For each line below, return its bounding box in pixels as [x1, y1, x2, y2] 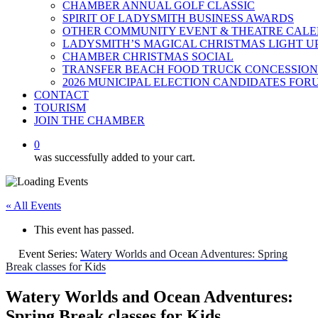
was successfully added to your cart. [34, 151, 195, 163]
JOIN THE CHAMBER [34, 114, 145, 126]
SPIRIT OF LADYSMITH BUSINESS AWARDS [62, 12, 294, 24]
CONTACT [34, 89, 89, 101]
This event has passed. [34, 224, 134, 236]
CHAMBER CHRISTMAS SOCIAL [62, 50, 234, 62]
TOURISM [34, 102, 86, 114]
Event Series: [18, 248, 80, 260]
